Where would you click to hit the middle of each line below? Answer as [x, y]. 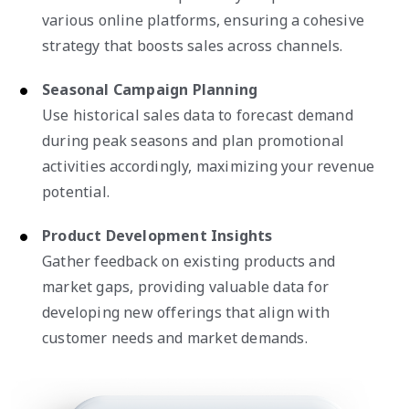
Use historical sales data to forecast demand [198, 115]
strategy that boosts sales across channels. [193, 45]
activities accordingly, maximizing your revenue [209, 166]
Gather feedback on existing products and [189, 261]
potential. [76, 191]
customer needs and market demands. [175, 337]
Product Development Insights [157, 235]
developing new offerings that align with [186, 312]
